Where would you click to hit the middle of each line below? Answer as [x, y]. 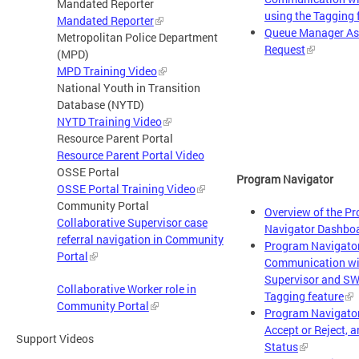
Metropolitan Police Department [137, 38]
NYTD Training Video [109, 122]
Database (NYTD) [101, 105]
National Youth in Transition [128, 88]
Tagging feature [304, 296]
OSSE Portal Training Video [126, 189]
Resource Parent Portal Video [130, 155]
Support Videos [55, 339]
